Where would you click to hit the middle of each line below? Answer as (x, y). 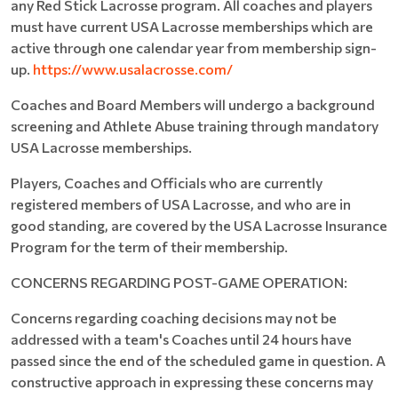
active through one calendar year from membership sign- (194, 48)
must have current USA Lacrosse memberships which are (192, 26)
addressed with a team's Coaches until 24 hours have (181, 339)
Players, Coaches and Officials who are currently (167, 183)
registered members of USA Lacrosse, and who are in (181, 204)
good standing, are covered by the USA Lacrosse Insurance (199, 225)
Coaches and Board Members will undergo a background (193, 104)
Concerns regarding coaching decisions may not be (174, 318)
